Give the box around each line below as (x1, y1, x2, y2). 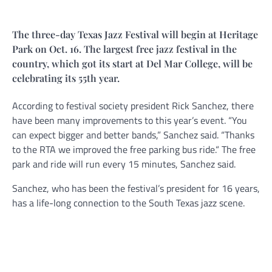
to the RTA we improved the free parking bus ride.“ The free (12, 142, 256, 157)
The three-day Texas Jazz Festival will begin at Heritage (12, 28, 258, 41)
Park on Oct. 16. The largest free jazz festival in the (12, 42, 237, 55)
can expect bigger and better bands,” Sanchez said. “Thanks (12, 127, 254, 143)
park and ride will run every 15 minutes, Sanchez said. (12, 157, 236, 172)
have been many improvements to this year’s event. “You (12, 113, 247, 128)
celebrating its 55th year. (12, 72, 120, 84)
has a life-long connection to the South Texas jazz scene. (12, 195, 245, 211)
